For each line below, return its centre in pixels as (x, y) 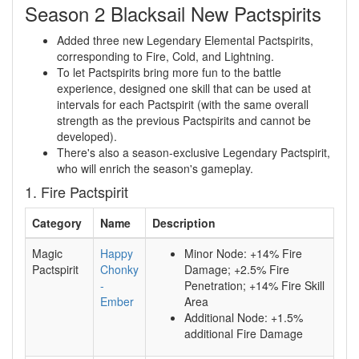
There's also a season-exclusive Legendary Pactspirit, (194, 153)
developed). (87, 137)
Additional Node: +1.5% (244, 318)
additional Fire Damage (244, 334)
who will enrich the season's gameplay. (155, 169)
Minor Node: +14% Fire (243, 254)
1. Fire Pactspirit (77, 192)
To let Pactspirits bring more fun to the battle (169, 73)
